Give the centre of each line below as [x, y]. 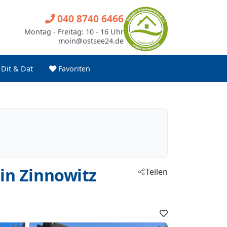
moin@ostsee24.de [91, 41]
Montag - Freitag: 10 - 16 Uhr [74, 31]
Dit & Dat [17, 69]
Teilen [157, 172]
